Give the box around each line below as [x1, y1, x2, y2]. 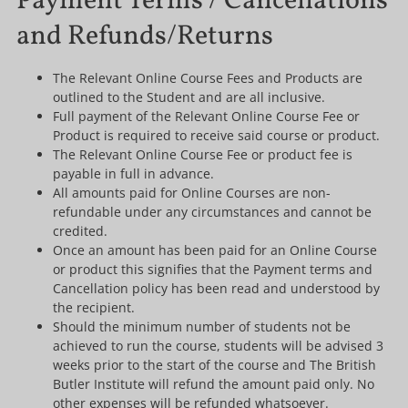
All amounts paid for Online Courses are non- [52, 183, 331, 201]
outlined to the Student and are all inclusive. [52, 87, 325, 106]
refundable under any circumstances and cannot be [52, 202, 372, 220]
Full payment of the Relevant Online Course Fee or [52, 107, 360, 125]
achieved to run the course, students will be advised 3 [52, 336, 383, 354]
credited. [52, 221, 107, 240]
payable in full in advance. [52, 164, 214, 182]
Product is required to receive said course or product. [52, 126, 380, 144]
